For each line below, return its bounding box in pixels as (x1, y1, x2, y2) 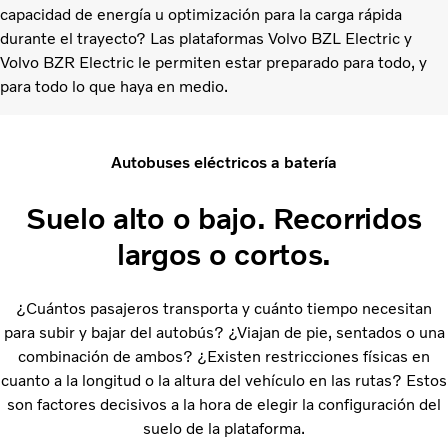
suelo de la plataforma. (143, 418, 305, 438)
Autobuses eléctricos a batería (111, 152, 337, 172)
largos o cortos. (116, 235, 332, 273)
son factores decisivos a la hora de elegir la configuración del (7, 394, 441, 414)
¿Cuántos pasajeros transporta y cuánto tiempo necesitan (16, 298, 432, 318)
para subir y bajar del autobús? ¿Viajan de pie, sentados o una (3, 322, 445, 342)
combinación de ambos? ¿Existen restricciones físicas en (18, 346, 430, 366)
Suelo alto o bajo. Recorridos (25, 199, 423, 237)
